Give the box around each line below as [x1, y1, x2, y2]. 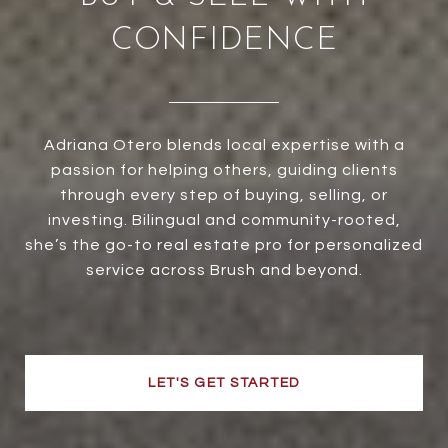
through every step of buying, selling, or [60, 187, 388, 204]
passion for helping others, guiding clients [50, 162, 398, 179]
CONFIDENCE [110, 25, 338, 58]
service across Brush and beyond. [85, 262, 363, 279]
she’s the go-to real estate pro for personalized [25, 237, 423, 254]
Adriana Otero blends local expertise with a [43, 137, 405, 154]
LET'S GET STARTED [148, 376, 300, 391]
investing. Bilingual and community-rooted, [47, 212, 401, 229]
